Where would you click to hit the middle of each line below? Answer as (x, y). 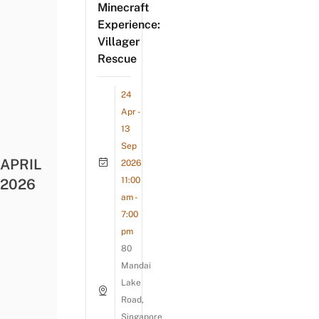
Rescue (117, 58)
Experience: (129, 24)
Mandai (136, 265)
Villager (119, 41)
